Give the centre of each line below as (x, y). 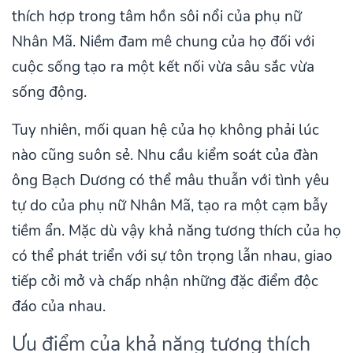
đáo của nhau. (59, 307)
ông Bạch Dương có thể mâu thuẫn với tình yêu (171, 181)
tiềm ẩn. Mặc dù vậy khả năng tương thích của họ (176, 231)
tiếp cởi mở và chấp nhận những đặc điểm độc (165, 282)
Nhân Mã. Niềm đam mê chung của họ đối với (163, 42)
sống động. (49, 93)
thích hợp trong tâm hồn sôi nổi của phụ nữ (157, 17)
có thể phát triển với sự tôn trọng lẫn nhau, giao (172, 256)
